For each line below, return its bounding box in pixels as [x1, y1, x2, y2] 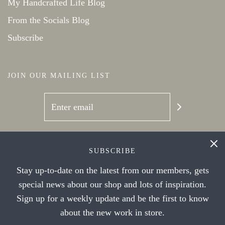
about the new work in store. [60, 207, 165, 217]
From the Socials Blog [8, 15, 89, 25]
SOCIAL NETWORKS [8, 140, 89, 148]
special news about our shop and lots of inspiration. [19, 179, 206, 189]
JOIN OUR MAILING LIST [8, 72, 110, 79]
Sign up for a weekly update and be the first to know [16, 193, 209, 203]
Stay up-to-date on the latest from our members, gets [16, 165, 209, 175]
